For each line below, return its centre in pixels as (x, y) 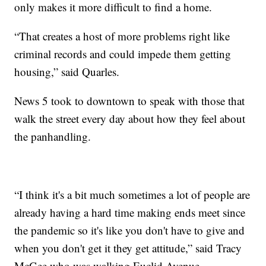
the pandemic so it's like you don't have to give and (130, 230)
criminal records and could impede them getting (123, 53)
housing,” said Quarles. (67, 71)
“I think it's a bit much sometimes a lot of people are (132, 194)
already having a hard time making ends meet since (130, 212)
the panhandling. (53, 136)
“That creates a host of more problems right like (122, 36)
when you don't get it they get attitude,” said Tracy (128, 248)
